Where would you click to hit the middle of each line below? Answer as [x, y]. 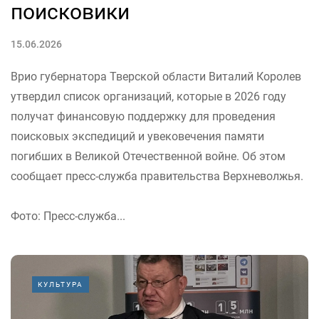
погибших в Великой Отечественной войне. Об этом [148, 156]
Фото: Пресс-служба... [68, 216]
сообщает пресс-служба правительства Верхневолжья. [157, 176]
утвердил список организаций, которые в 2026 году [148, 96]
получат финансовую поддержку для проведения [143, 116]
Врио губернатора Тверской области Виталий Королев [156, 76]
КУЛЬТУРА [61, 284]
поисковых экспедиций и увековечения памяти [137, 136]
